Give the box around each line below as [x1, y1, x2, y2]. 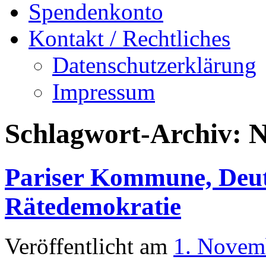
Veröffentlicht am [5, 233, 167, 259]
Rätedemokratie [5, 192, 181, 220]
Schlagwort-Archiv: [5, 118, 249, 150]
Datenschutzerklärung [52, 52, 256, 78]
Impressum [52, 79, 155, 104]
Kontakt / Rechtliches [28, 26, 230, 51]
